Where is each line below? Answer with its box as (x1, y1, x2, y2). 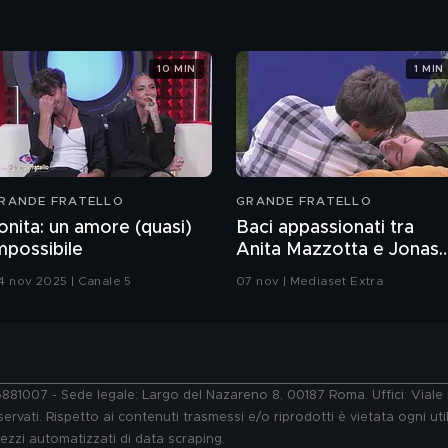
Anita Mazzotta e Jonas (236, 241, 439, 260)
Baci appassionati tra (236, 219, 414, 238)
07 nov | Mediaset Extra (236, 275, 384, 288)
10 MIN (157, 63, 196, 74)
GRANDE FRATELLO (236, 195, 372, 208)
